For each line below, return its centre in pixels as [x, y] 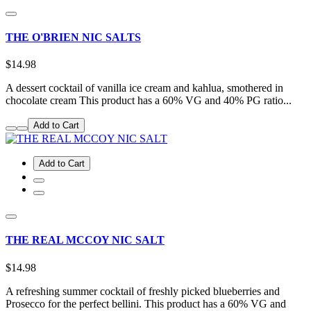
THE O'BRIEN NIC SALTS [73, 37]
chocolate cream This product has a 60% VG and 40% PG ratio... [149, 101]
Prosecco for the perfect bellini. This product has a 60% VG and [146, 303]
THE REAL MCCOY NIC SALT [85, 240]
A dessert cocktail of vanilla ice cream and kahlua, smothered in [144, 88]
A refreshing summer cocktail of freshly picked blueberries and [143, 291]
